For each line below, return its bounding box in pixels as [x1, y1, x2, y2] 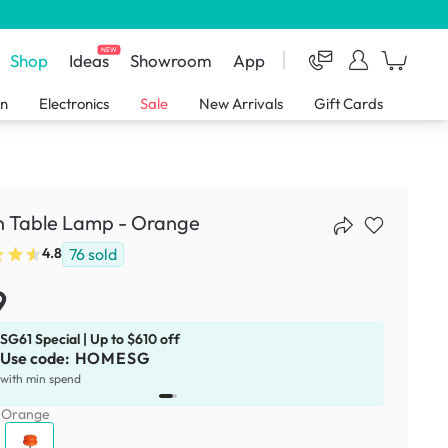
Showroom [130, 49, 213, 71]
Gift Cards [313, 94, 383, 114]
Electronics [39, 94, 110, 114]
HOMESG [74, 347, 150, 368]
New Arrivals [199, 94, 284, 114]
